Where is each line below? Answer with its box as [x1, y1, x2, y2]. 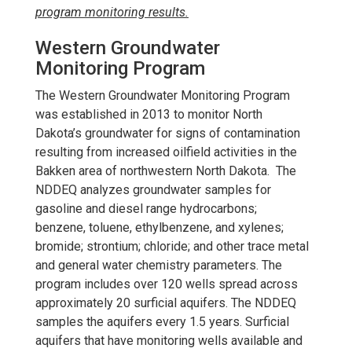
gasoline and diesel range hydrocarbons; [35, 200, 257, 216]
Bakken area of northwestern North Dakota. [35, 163, 273, 178]
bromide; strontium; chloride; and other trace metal [35, 238, 309, 254]
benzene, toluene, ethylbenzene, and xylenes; [35, 219, 284, 235]
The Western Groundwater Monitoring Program [35, 87, 290, 103]
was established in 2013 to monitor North [35, 106, 262, 122]
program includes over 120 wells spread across [35, 276, 298, 291]
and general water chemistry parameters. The [35, 257, 282, 273]
